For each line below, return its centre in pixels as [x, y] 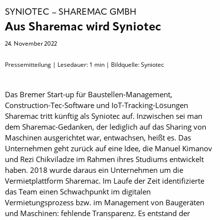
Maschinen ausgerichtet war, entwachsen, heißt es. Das [98, 137]
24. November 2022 [31, 44]
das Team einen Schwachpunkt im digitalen [78, 192]
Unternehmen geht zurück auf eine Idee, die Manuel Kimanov [109, 148]
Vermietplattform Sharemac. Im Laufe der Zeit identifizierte [105, 181]
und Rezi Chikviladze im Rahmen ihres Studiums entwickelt [104, 159]
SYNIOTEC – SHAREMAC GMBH [71, 12]
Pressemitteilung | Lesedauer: [47, 65]
